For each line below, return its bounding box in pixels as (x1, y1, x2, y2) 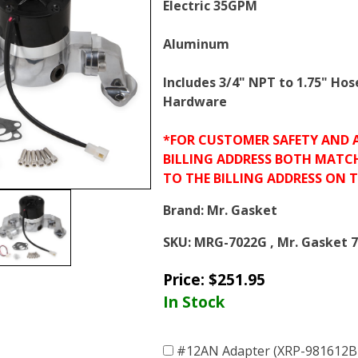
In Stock (163, 290, 225, 312)
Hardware (163, 93, 227, 110)
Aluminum (163, 35, 229, 53)
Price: (163, 268, 209, 290)
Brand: (163, 201, 204, 219)
